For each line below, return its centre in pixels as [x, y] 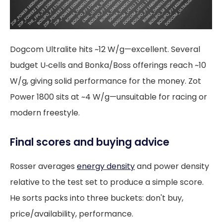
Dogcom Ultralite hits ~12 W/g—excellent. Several [105, 50]
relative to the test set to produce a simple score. [107, 182]
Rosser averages [43, 166]
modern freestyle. [45, 113]
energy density [106, 166]
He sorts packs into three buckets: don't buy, [97, 198]
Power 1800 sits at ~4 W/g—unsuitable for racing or [109, 97]
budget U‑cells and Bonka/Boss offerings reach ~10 [108, 65]
